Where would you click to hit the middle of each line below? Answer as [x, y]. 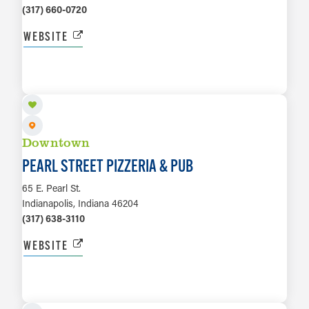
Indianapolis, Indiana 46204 [80, 203]
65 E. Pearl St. [51, 188]
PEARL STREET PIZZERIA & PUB [108, 165]
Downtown [56, 142]
